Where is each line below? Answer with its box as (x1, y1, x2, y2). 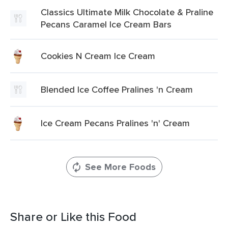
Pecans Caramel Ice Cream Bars (41, 18, 172, 31)
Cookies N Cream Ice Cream (41, 49, 155, 62)
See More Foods (84, 160, 156, 174)
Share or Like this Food (10, 208, 136, 225)
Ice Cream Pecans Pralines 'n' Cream (41, 117, 190, 129)
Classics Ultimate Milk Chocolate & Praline (41, 6, 213, 18)
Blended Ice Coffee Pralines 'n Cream (41, 83, 193, 96)
